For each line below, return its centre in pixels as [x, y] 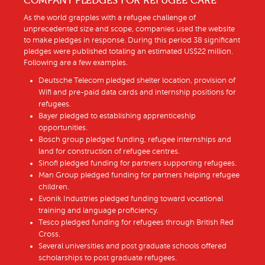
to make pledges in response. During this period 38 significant [132, 41]
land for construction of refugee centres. [109, 152]
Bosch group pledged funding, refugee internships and [135, 140]
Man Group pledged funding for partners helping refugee [139, 175]
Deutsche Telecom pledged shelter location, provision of [137, 81]
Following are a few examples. [76, 63]
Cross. [49, 235]
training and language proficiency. [98, 211]
